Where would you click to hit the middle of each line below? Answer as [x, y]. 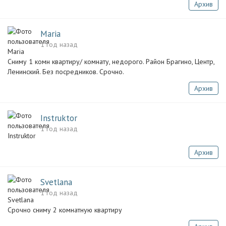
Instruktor [59, 118]
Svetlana [56, 182]
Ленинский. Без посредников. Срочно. [66, 72]
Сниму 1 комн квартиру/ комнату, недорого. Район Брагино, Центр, [111, 62]
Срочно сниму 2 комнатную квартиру [65, 210]
